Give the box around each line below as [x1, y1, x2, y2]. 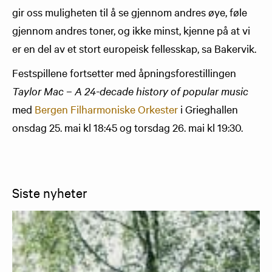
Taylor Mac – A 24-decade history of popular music [12, 84, 248, 98]
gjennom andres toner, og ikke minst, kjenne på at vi [12, 23, 250, 37]
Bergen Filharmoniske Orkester [35, 102, 178, 116]
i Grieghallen [178, 102, 238, 116]
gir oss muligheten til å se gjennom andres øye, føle [12, 5, 247, 19]
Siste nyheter [12, 184, 87, 201]
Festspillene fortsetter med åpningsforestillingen [12, 66, 236, 80]
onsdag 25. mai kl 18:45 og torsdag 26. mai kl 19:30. [12, 120, 243, 134]
